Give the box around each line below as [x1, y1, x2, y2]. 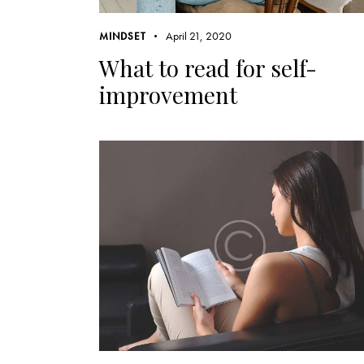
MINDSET [99, 28, 146, 43]
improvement [99, 79, 237, 110]
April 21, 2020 [166, 28, 232, 43]
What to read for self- [99, 52, 317, 83]
